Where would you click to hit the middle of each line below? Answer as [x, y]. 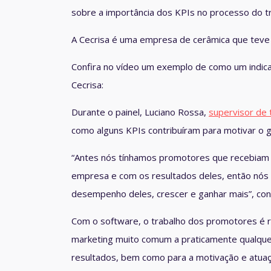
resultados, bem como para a [132, 257]
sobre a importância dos [123, 12]
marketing [92, 239]
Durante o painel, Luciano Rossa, [140, 112]
